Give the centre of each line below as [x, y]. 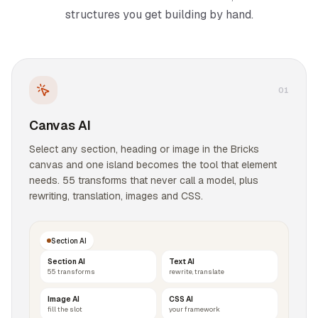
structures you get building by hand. [159, 15]
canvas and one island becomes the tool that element [153, 165]
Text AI [182, 261]
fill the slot [65, 309]
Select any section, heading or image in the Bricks [144, 149]
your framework [194, 309]
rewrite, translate [197, 272]
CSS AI [181, 299]
